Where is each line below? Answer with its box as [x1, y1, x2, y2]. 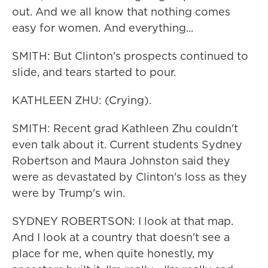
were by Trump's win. [12, 185, 125, 200]
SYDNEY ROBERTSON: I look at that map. [12, 214, 233, 229]
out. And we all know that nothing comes [12, 4, 230, 19]
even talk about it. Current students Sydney [12, 137, 242, 152]
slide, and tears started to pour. [12, 65, 176, 80]
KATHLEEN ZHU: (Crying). [12, 93, 151, 108]
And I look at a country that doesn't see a [12, 230, 230, 245]
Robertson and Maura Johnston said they [12, 153, 230, 168]
